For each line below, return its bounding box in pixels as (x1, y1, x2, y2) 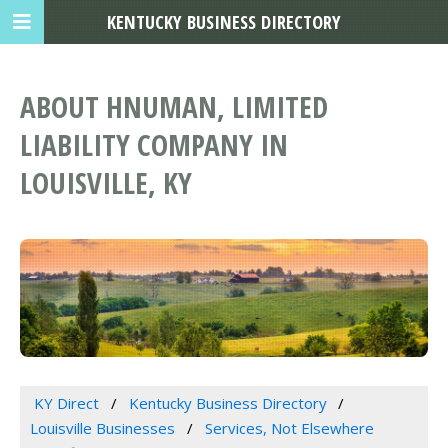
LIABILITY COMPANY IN (20, 125, 288, 165)
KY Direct (33, 393, 99, 414)
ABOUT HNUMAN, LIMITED (20, 87, 328, 127)
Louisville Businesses (30, 418, 175, 439)
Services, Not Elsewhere (204, 418, 374, 439)
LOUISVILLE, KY (20, 163, 192, 203)
